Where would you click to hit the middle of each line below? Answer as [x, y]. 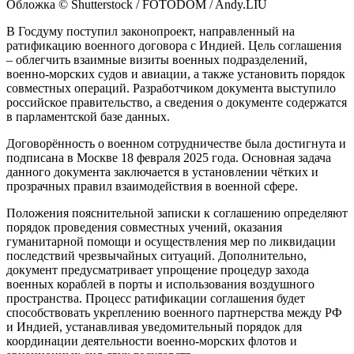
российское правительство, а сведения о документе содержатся [177, 102]
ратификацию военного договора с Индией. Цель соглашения [174, 45]
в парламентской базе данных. [88, 116]
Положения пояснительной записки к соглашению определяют [177, 213]
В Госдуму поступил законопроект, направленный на [151, 31]
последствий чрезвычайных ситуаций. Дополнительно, [156, 255]
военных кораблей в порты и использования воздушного [160, 284]
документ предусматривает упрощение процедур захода [158, 269]
